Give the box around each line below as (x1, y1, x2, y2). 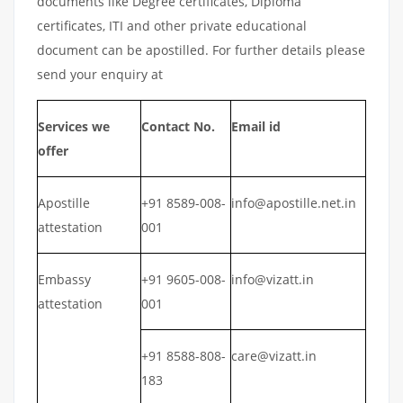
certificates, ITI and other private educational (37, 17, 307, 34)
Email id (231, 118, 281, 135)
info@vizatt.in (231, 271, 314, 288)
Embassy (38, 271, 91, 288)
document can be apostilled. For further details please (37, 41, 365, 58)
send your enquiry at (37, 66, 166, 83)
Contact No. (141, 118, 215, 135)
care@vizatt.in (231, 347, 317, 364)
